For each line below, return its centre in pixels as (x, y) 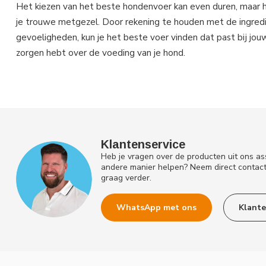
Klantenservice (143, 144)
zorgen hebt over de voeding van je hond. (101, 52)
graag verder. (126, 178)
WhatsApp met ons (156, 207)
